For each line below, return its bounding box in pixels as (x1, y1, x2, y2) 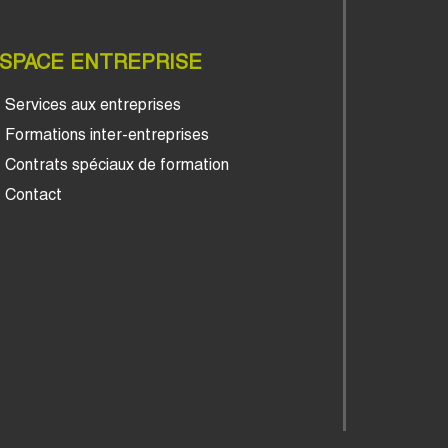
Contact (4, 184, 62, 204)
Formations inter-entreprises (4, 124, 209, 144)
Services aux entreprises (4, 94, 181, 114)
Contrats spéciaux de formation (4, 154, 229, 174)
